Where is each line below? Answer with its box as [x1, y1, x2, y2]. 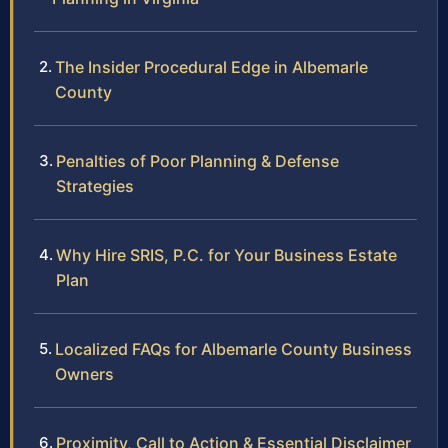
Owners [55, 363, 114, 384]
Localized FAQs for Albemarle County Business [55, 338, 412, 359]
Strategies [56, 175, 134, 196]
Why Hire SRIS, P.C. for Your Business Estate [56, 244, 397, 265]
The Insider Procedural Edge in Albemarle [55, 56, 368, 77]
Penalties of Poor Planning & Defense [56, 150, 339, 171]
